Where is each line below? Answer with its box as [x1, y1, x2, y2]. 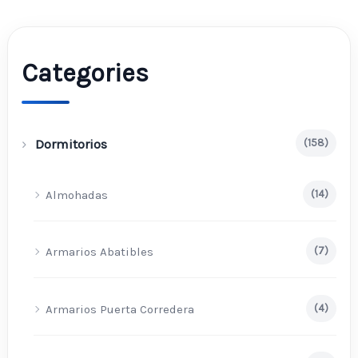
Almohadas [46, 188, 109, 203]
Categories [22, 58, 149, 89]
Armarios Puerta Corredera [46, 301, 195, 316]
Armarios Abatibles [46, 245, 154, 260]
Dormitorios [35, 136, 108, 153]
